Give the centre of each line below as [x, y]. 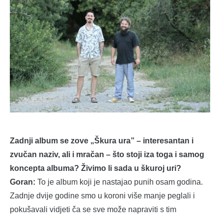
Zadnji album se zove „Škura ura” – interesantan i [102, 141]
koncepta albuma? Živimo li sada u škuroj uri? [96, 168]
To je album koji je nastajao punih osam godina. [119, 182]
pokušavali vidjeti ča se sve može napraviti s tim [93, 210]
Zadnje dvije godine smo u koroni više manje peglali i [102, 196]
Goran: [23, 182]
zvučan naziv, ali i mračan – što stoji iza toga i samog [107, 155]
